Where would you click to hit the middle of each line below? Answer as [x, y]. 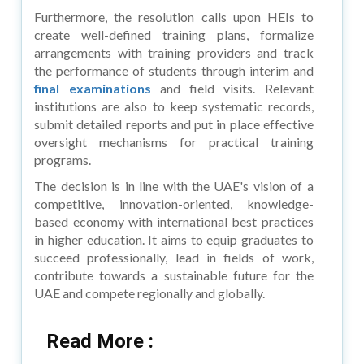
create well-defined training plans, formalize [174, 34]
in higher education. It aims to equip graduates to [174, 239]
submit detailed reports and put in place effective [174, 123]
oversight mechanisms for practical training [174, 141]
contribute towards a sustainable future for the [174, 275]
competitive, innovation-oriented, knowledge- [174, 203]
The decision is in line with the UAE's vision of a [174, 185]
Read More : [100, 341]
